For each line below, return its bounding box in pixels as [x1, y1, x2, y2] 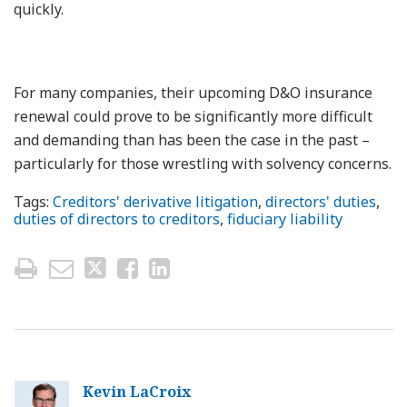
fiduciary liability [227, 208, 342, 229]
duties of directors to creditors [14, 208, 220, 229]
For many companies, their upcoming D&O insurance [14, 82, 372, 103]
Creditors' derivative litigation [53, 191, 258, 212]
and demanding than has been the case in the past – [14, 129, 370, 150]
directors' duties [265, 191, 376, 212]
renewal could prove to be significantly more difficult [14, 105, 372, 126]
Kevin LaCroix [83, 381, 191, 402]
